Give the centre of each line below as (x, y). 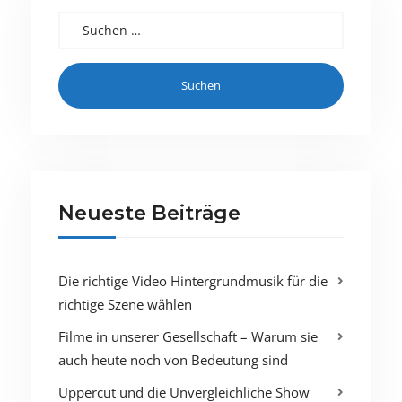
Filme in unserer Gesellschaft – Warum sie (188, 336)
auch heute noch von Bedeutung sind (173, 359)
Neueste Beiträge (149, 213)
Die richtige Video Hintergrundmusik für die (193, 280)
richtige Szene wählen (125, 304)
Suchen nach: (98, 21)
